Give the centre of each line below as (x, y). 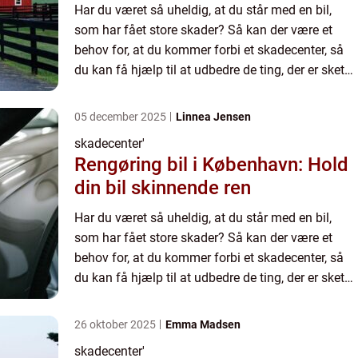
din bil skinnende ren (163, 187)
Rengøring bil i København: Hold (211, 164)
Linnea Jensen (213, 116)
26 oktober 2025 (116, 324)
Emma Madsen (203, 324)
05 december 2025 (121, 116)
